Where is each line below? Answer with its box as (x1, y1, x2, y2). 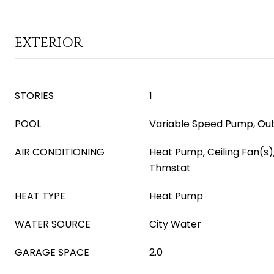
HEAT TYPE (15, 189, 65, 203)
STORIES (15, 89, 54, 103)
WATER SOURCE (15, 217, 91, 231)
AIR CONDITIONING (15, 145, 105, 159)
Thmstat (149, 161, 191, 175)
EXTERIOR (15, 34, 83, 52)
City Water (149, 217, 201, 231)
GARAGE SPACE (15, 245, 89, 259)
